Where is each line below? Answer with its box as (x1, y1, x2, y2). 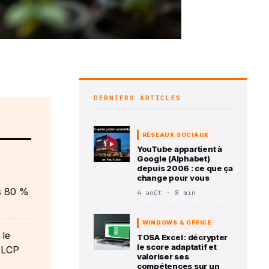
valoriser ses (137, 251, 189, 261)
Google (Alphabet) (137, 154, 210, 164)
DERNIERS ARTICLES (94, 93, 181, 102)
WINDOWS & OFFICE (142, 219, 211, 226)
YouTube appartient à (137, 144, 222, 154)
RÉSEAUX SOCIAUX (142, 131, 210, 138)
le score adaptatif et (137, 241, 217, 252)
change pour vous (137, 173, 210, 183)
